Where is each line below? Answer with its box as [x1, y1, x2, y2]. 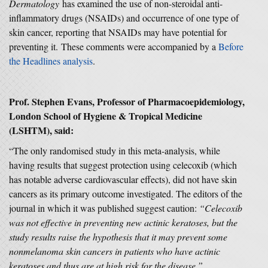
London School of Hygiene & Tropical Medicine [9, 109, 202, 123]
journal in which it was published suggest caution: [9, 202, 199, 214]
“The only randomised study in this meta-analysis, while [9, 144, 220, 157]
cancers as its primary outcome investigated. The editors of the [9, 187, 242, 200]
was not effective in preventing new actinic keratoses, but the [9, 216, 237, 229]
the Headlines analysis [9, 54, 93, 67]
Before [218, 40, 243, 53]
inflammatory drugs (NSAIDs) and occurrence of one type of [9, 11, 239, 24]
